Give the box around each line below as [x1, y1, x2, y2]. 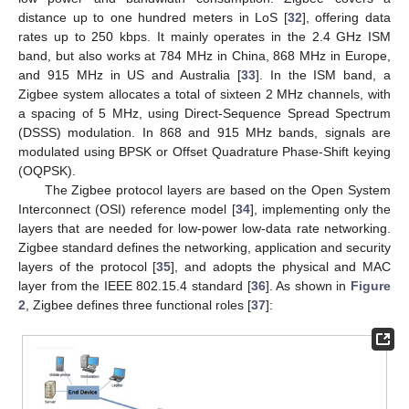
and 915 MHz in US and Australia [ [18, 67, 241, 82]
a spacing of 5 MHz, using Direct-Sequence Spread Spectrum [18, 105, 391, 121]
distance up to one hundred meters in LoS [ [18, 9, 288, 25]
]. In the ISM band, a [255, 67, 392, 82]
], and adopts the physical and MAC [171, 258, 392, 274]
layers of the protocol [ [18, 258, 157, 274]
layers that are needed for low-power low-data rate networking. [18, 220, 391, 236]
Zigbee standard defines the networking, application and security [18, 239, 391, 255]
